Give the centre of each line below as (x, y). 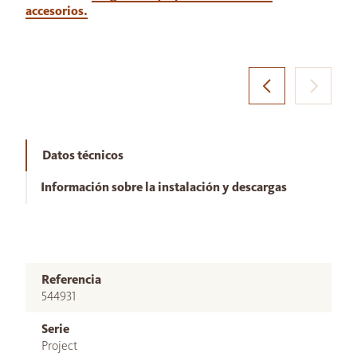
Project (59, 346)
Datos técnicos (83, 155)
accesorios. (57, 11)
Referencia (71, 280)
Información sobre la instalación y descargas (164, 187)
